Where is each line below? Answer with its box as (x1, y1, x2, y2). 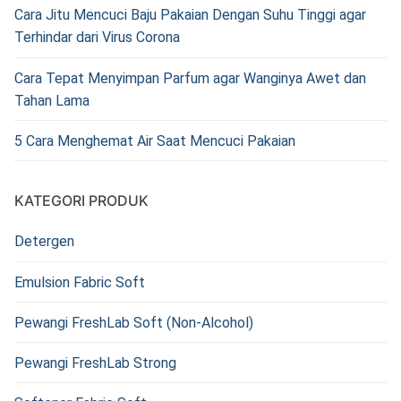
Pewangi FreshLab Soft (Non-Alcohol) (14, 313, 253, 331)
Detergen (14, 233, 74, 251)
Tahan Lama (14, 91, 90, 109)
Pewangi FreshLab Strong (14, 354, 176, 371)
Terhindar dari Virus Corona (14, 29, 180, 47)
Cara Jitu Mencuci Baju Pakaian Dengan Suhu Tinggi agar (14, 6, 366, 24)
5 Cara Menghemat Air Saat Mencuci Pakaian (14, 132, 295, 149)
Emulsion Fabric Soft (14, 273, 145, 291)
